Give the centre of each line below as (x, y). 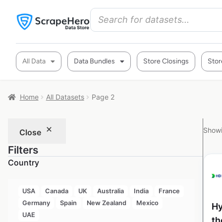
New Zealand (106, 203)
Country (24, 162)
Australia (110, 191)
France (169, 191)
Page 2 (103, 97)
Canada (56, 191)
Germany (36, 203)
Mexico (147, 203)
